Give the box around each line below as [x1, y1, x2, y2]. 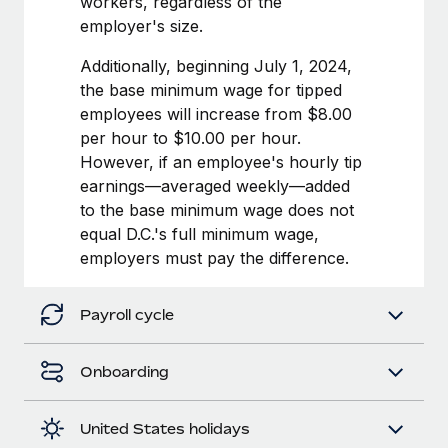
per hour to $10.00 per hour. [80, 127, 301, 148]
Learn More [49, 58, 139, 78]
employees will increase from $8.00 [80, 103, 352, 124]
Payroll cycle [80, 305, 174, 323]
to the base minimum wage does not [80, 199, 354, 220]
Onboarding [80, 362, 169, 380]
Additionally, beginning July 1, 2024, [80, 55, 352, 76]
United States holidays [80, 419, 250, 437]
